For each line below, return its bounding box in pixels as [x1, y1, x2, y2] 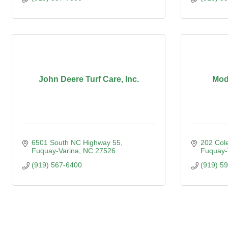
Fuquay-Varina [31, 147, 79, 155]
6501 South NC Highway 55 [31, 138, 121, 147]
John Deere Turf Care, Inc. [38, 75, 139, 83]
